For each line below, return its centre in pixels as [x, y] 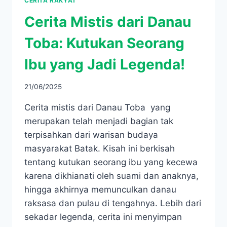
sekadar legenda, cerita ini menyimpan [103, 217]
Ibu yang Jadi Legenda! [105, 64]
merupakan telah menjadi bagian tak [99, 121]
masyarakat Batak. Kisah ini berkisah [100, 149]
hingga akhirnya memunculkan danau [100, 190]
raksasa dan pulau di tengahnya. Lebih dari [113, 203]
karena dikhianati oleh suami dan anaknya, [111, 176]
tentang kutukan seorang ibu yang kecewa [111, 162]
